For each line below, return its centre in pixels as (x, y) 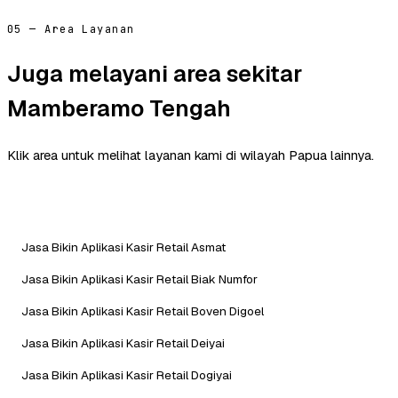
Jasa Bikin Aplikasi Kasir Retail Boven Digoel (143, 310)
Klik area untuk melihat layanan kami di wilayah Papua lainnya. (191, 155)
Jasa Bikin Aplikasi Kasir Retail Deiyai (123, 342)
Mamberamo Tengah (119, 108)
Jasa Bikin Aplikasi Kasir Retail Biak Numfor (139, 279)
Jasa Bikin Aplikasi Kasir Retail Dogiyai (127, 374)
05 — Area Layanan (71, 30)
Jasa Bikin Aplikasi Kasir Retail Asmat (123, 247)
